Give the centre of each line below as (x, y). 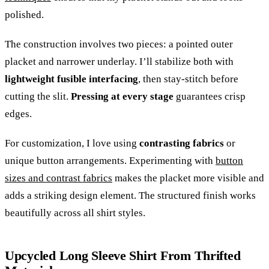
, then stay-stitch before (188, 79)
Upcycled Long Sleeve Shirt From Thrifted (123, 256)
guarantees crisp (210, 97)
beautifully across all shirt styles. (75, 213)
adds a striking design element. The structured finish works (130, 196)
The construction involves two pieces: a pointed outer (119, 44)
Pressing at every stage (122, 97)
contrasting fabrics (182, 144)
